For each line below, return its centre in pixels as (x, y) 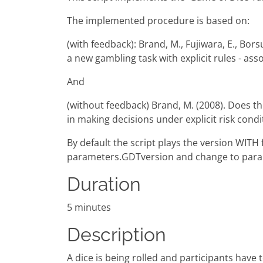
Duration (104, 184)
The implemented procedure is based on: (158, 21)
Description (117, 235)
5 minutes (89, 208)
